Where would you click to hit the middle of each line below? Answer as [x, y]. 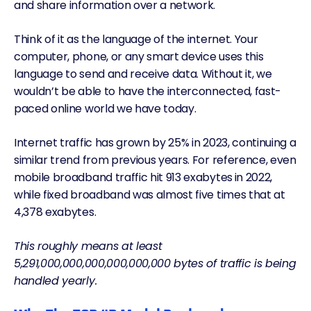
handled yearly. [56, 281]
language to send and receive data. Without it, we [143, 74]
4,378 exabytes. [56, 212]
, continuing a [262, 143]
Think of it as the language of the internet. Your [136, 39]
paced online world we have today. [105, 109]
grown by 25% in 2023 [170, 143]
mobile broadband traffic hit [89, 177]
